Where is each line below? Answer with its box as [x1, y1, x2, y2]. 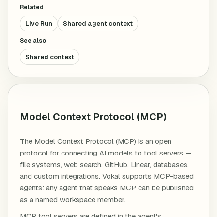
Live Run [25, 19, 52, 28]
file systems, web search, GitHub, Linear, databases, [20, 160, 189, 169]
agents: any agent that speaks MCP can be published [20, 183, 194, 192]
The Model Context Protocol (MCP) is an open [20, 137, 171, 146]
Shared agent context [63, 19, 133, 28]
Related [20, 3, 44, 11]
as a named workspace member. [20, 195, 125, 204]
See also [20, 37, 46, 45]
